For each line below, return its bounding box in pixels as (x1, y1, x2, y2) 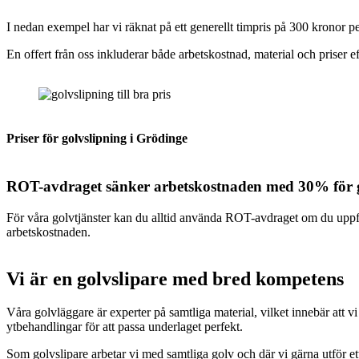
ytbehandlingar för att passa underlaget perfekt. (6, 320, 243, 334)
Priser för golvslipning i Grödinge (6, 131, 188, 145)
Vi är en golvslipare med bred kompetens (6, 268, 344, 289)
